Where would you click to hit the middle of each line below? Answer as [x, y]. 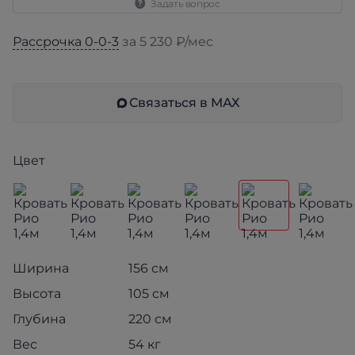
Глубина [39, 319]
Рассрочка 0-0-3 [66, 42]
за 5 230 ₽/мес [166, 42]
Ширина [41, 268]
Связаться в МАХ [185, 103]
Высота [37, 294]
